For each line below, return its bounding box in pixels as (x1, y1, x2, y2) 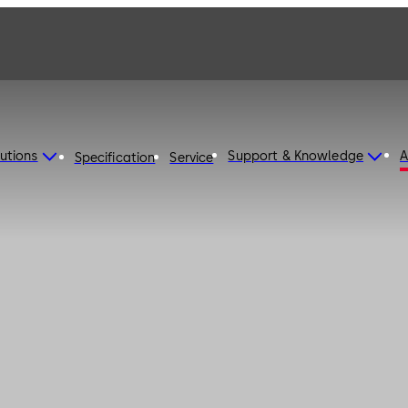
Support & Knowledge (228, 148, 364, 164)
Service (169, 149, 214, 166)
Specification (74, 149, 156, 166)
